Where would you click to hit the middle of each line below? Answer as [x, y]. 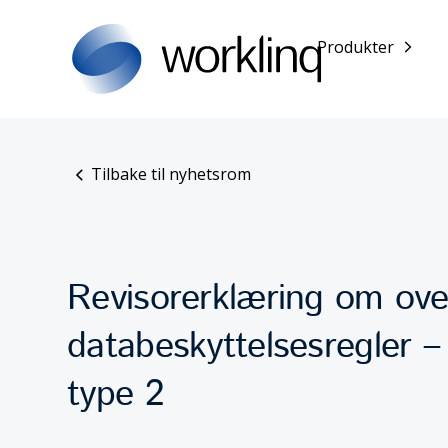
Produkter [356, 47]
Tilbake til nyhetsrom [171, 174]
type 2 [115, 395]
